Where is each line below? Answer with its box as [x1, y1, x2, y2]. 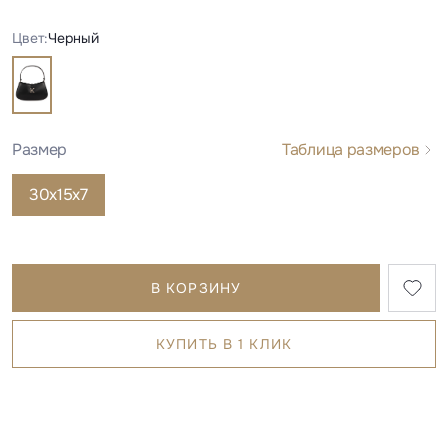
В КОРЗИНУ [150, 278, 242, 297]
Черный [48, 28, 99, 47]
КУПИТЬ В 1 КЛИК [156, 334, 292, 353]
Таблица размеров [282, 138, 420, 160]
